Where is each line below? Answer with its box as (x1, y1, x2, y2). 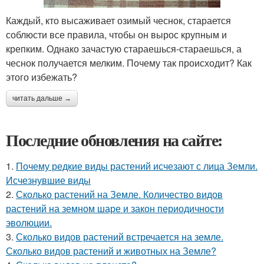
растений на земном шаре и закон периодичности (6, 201, 224, 215)
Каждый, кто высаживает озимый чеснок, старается (6, 13, 231, 27)
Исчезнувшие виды (6, 173, 91, 187)
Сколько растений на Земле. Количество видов (16, 187, 223, 201)
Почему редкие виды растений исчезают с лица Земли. (16, 159, 258, 173)
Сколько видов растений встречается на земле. (16, 229, 223, 243)
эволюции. (6, 215, 52, 229)
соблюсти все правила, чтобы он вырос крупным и (6, 27, 227, 41)
